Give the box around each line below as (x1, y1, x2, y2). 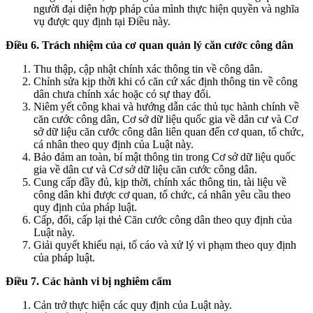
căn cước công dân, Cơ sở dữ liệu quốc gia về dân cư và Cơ (34, 112, 298, 125)
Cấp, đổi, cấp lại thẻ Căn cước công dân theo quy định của (34, 213, 292, 226)
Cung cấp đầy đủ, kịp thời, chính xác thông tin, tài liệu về (34, 175, 286, 188)
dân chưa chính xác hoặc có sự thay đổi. (34, 87, 211, 100)
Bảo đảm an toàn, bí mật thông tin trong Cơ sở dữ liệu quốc (34, 150, 296, 163)
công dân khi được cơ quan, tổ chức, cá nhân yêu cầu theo (34, 188, 291, 201)
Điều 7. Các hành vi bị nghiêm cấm (6, 275, 171, 287)
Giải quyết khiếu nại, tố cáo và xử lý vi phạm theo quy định (34, 238, 296, 251)
